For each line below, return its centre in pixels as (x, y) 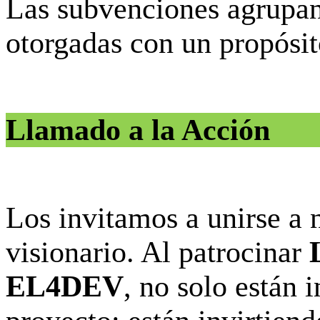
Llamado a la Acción (138, 130)
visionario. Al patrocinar (157, 252)
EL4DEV (65, 286)
